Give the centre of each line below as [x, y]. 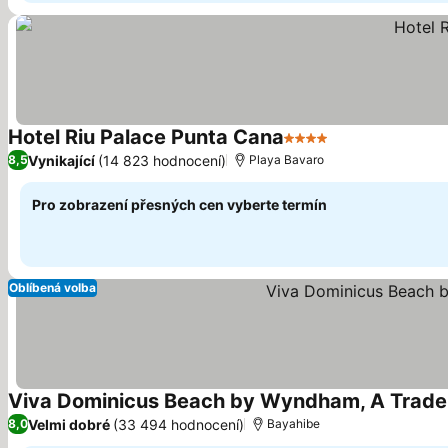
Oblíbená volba [52, 287]
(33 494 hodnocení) [178, 424]
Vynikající [61, 160]
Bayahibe [293, 423]
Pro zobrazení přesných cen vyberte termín [179, 204]
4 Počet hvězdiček [353, 148]
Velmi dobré [69, 424]
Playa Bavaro [286, 159]
